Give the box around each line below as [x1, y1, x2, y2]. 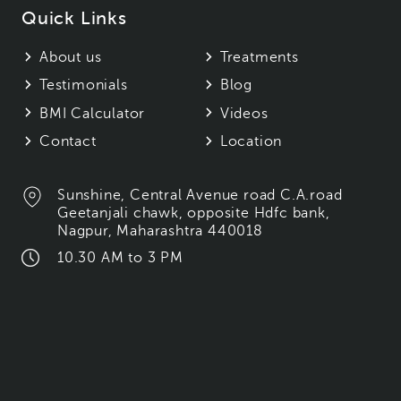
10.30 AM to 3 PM [57, 249, 183, 266]
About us [39, 49, 102, 66]
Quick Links [21, 8, 127, 30]
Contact [39, 133, 97, 150]
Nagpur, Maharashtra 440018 [57, 222, 263, 239]
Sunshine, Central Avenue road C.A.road [57, 186, 343, 203]
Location [219, 133, 283, 150]
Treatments [219, 49, 299, 66]
